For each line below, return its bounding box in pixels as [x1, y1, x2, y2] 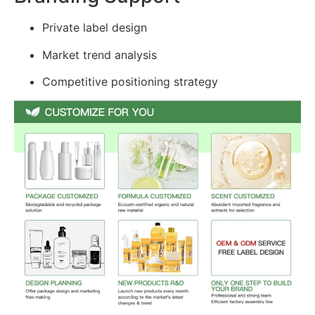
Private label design [42, 20, 147, 35]
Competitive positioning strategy [42, 75, 218, 89]
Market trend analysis [42, 47, 157, 62]
